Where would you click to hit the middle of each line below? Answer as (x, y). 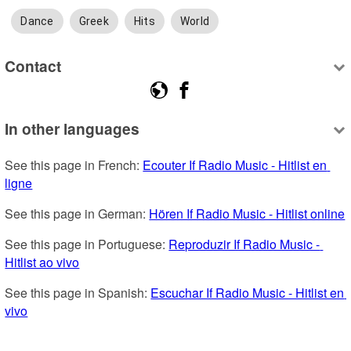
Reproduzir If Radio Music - (244, 244)
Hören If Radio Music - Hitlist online (247, 214)
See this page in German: (77, 214)
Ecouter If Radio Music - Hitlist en (235, 165)
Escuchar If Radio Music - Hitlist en (248, 293)
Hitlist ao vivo (42, 262)
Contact (33, 65)
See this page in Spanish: (78, 293)
